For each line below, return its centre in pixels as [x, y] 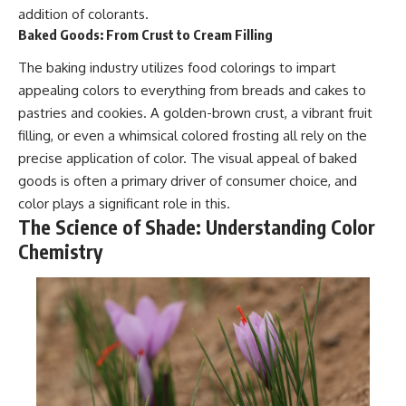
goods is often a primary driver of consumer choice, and [188, 181]
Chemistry [60, 252]
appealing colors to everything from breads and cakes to [192, 91]
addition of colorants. [83, 14]
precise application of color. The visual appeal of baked [188, 159]
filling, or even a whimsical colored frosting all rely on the [193, 136]
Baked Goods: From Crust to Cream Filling [145, 34]
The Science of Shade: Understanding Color [197, 227]
